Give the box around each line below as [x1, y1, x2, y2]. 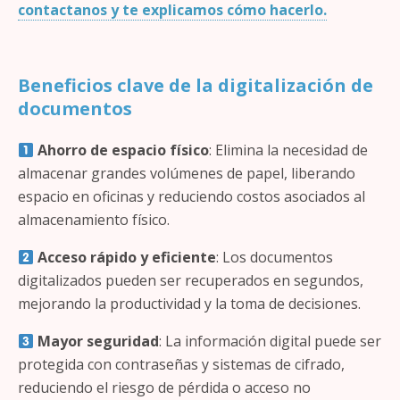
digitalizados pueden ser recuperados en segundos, [18, 271, 363, 290]
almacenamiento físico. [18, 210, 170, 229]
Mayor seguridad [37, 331, 160, 351]
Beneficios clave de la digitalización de [18, 73, 373, 97]
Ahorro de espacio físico [37, 140, 210, 160]
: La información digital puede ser [159, 331, 382, 351]
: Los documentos [216, 247, 334, 267]
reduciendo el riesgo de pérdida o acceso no [18, 378, 311, 397]
